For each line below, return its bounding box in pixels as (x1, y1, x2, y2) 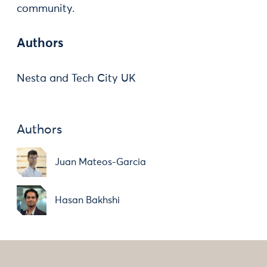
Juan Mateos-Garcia (55, 157, 146, 167)
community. (17, 4, 74, 14)
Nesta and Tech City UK (17, 73, 136, 84)
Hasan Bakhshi (55, 195, 120, 205)
